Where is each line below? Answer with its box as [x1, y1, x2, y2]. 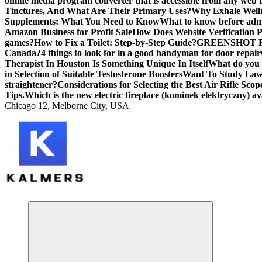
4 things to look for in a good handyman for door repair [41, 48, 261, 58]
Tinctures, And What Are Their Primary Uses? [5, 6, 191, 16]
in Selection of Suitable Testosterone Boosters [5, 69, 182, 79]
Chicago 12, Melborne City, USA [5, 101, 129, 111]
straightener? [5, 80, 57, 89]
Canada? [5, 48, 41, 58]
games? [5, 37, 34, 47]
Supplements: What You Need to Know [5, 16, 160, 26]
